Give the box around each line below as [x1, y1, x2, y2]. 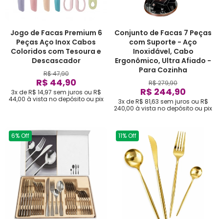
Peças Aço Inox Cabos [16, 37, 96, 47]
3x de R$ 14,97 [11, 88, 52, 96]
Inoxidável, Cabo [132, 46, 194, 56]
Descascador [31, 56, 81, 66]
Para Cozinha [139, 65, 187, 75]
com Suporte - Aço [129, 37, 197, 47]
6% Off [11, 131, 29, 140]
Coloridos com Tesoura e [11, 46, 101, 56]
